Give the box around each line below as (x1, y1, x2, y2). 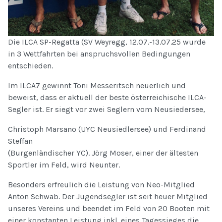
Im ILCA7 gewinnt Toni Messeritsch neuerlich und (8, 81, 186, 91)
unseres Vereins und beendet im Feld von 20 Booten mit (8, 204, 210, 214)
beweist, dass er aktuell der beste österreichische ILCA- (8, 93, 207, 103)
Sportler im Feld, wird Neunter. (8, 160, 120, 170)
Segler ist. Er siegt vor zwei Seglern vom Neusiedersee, (8, 105, 205, 114)
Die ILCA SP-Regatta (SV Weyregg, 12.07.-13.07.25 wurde (8, 37, 206, 47)
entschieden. (8, 61, 53, 71)
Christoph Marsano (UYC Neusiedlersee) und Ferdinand (8, 124, 206, 134)
